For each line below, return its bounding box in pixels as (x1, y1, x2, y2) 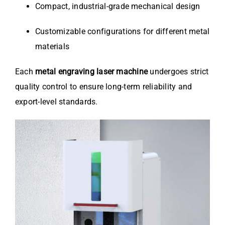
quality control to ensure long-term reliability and (15, 82, 192, 92)
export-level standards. (15, 97, 98, 107)
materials (35, 42, 70, 52)
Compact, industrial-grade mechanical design (35, 2, 200, 12)
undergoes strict (148, 67, 209, 77)
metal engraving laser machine (35, 67, 148, 77)
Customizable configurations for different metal (35, 27, 210, 37)
